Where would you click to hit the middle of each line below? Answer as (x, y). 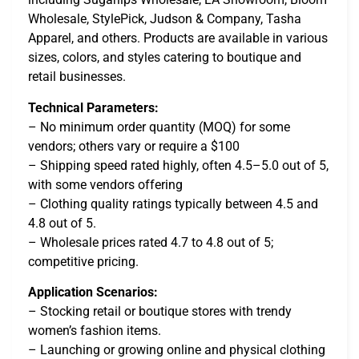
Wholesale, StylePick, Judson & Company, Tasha (165, 19)
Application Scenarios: (93, 292)
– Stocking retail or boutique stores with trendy (160, 312)
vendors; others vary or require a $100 (134, 146)
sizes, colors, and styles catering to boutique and (165, 58)
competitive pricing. (83, 261)
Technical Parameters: (93, 107)
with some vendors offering (105, 184)
